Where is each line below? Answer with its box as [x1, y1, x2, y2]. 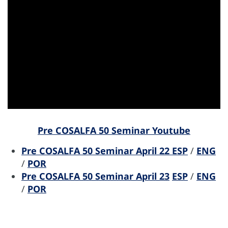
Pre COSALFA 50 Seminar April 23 [21, 170, 169, 183]
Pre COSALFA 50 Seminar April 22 [21, 145, 172, 157]
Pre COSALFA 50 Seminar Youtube [38, 124, 190, 137]
